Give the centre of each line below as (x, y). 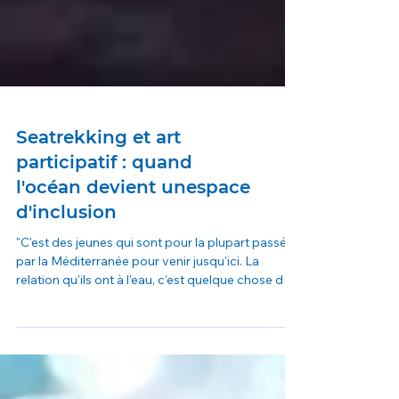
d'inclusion (66, 290)
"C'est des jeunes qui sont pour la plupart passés (155, 321)
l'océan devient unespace (133, 265)
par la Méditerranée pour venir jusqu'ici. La (138, 339)
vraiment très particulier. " (89, 377)
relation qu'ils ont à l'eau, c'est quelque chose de (153, 358)
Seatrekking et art (98, 216)
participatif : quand (104, 240)
